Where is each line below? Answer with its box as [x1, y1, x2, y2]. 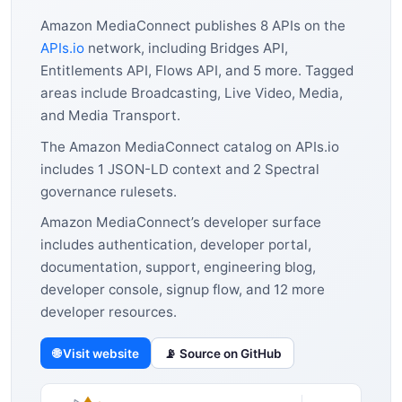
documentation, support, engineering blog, [40, 258, 316, 276]
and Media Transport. [40, 106, 180, 124]
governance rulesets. [40, 182, 177, 200]
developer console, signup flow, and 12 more [40, 281, 325, 299]
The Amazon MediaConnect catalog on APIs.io [40, 137, 339, 155]
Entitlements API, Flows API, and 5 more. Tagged [40, 61, 354, 79]
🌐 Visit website [52, 345, 139, 361]
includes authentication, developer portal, [40, 236, 311, 254]
